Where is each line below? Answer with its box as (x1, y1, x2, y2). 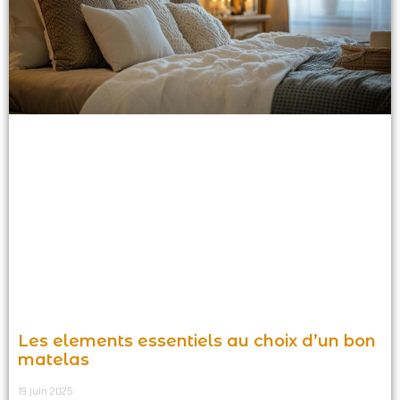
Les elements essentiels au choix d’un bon (18, 330, 376, 351)
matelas (18, 349, 89, 370)
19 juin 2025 (18, 384, 72, 398)
